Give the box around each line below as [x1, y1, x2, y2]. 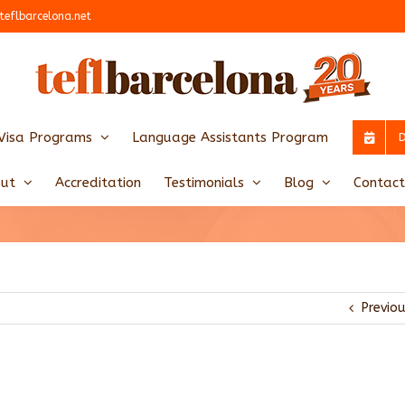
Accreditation [54, 174, 141, 191]
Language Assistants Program [132, 128, 328, 146]
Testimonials [163, 174, 244, 191]
